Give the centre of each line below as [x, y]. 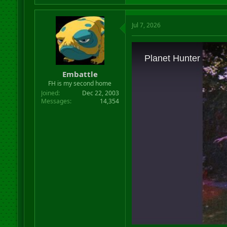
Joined [49, 93]
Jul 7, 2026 [146, 25]
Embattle [80, 74]
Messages [55, 101]
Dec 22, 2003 [100, 93]
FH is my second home [80, 83]
